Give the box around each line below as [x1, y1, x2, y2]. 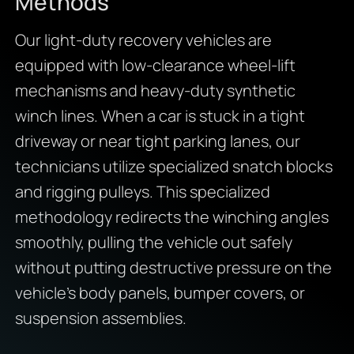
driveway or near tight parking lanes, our [14, 130, 300, 152]
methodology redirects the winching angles [14, 205, 329, 228]
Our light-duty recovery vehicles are [14, 28, 272, 51]
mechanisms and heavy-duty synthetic [14, 79, 296, 101]
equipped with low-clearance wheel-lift [14, 54, 296, 76]
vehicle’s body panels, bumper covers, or [14, 281, 305, 303]
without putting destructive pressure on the [14, 256, 332, 278]
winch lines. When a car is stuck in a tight [14, 104, 305, 126]
